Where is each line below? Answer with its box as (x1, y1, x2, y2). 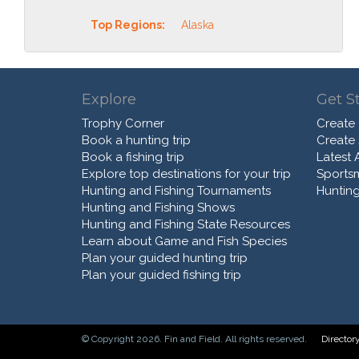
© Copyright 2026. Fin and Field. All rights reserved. (82, 333, 309, 345)
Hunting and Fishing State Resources (82, 217, 290, 232)
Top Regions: (91, 18, 165, 32)
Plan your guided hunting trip (82, 251, 248, 266)
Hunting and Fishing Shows (82, 200, 235, 216)
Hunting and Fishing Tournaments (82, 184, 271, 199)
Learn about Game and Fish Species (82, 234, 287, 249)
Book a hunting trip (82, 133, 191, 148)
